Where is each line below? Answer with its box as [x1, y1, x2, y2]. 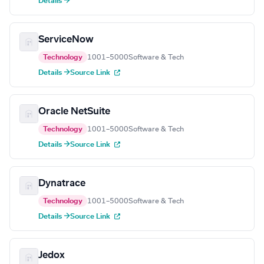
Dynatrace [38, 179, 85, 189]
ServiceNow [38, 35, 94, 45]
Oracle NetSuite [38, 107, 110, 117]
